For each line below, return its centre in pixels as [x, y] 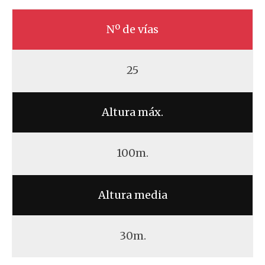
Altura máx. [132, 112]
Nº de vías [132, 29]
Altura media [132, 195]
